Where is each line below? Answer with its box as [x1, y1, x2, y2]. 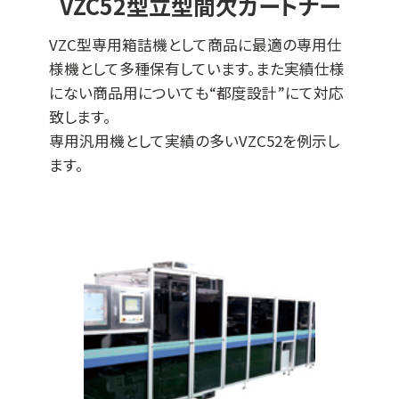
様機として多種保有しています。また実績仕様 [49, 57, 345, 79]
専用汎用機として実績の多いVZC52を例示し [49, 129, 339, 151]
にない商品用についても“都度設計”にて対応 [49, 81, 344, 103]
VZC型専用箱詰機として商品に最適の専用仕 [49, 33, 342, 55]
